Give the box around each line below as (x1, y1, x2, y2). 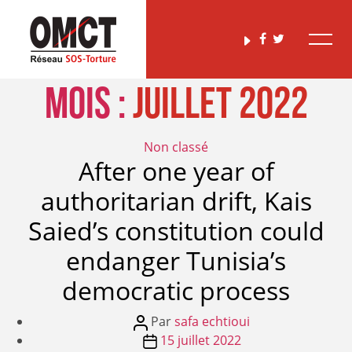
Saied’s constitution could (27, 214, 324, 247)
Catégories (175, 137, 239, 155)
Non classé (144, 138, 208, 156)
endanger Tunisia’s (66, 244, 286, 277)
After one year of (78, 154, 274, 188)
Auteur (133, 312, 174, 329)
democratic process (62, 273, 290, 307)
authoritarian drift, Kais (40, 184, 312, 218)
